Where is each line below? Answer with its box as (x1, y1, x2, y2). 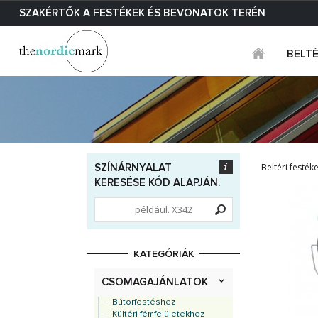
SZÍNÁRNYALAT (94, 163, 172, 173)
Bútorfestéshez (112, 298, 175, 307)
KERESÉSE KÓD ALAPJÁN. (94, 177, 220, 188)
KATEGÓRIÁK (133, 249, 194, 259)
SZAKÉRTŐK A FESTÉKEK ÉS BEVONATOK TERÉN (19, 8, 265, 18)
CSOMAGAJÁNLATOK (102, 277, 208, 287)
